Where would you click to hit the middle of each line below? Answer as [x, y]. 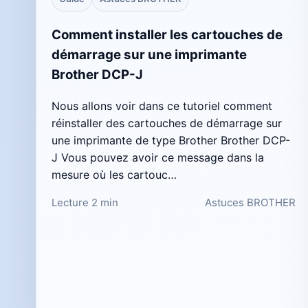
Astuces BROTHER [251, 202]
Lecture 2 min [85, 202]
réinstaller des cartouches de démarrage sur [167, 123]
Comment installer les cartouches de [167, 35]
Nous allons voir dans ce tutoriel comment [162, 106]
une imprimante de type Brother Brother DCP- [171, 140]
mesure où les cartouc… [114, 174]
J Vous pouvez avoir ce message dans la [158, 157]
